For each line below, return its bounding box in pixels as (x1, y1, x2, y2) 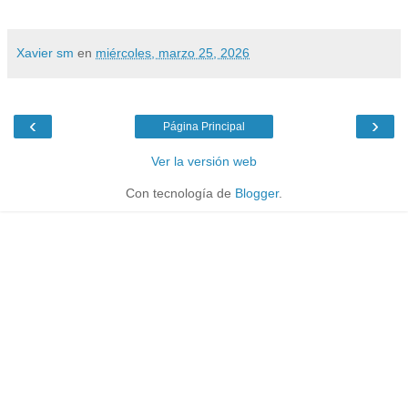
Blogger (235, 185, 279, 200)
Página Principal (163, 119, 245, 133)
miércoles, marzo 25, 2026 (96, 45, 250, 60)
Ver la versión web (151, 153, 257, 168)
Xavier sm (16, 45, 74, 60)
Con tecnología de (126, 185, 235, 200)
